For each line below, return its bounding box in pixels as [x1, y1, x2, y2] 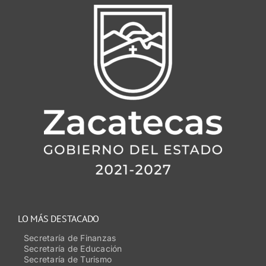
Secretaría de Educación [23, 243, 122, 254]
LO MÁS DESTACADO [17, 212, 100, 224]
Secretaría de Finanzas [23, 232, 116, 243]
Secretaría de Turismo [23, 254, 112, 264]
